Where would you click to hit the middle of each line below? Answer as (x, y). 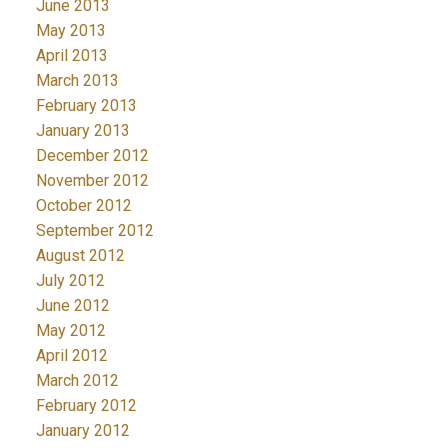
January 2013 (82, 130)
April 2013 (71, 55)
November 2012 (92, 180)
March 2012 (77, 380)
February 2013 (86, 105)
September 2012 (94, 230)
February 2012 (86, 405)
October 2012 (83, 205)
